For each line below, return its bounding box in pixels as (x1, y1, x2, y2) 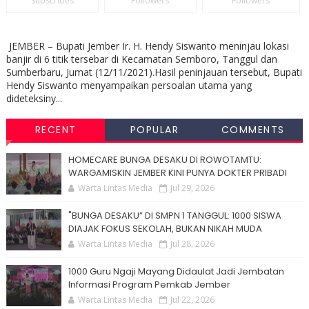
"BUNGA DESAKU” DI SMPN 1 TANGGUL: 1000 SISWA (68, 209, 281, 223)
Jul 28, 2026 (170, 238, 215, 250)
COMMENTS (221, 123, 285, 137)
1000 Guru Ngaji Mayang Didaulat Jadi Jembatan (68, 265, 284, 279)
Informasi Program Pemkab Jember (68, 278, 230, 292)
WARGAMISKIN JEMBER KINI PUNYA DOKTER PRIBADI (68, 166, 287, 180)
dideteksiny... (6, 92, 62, 106)
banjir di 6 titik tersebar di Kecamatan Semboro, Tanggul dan (6, 52, 277, 66)
